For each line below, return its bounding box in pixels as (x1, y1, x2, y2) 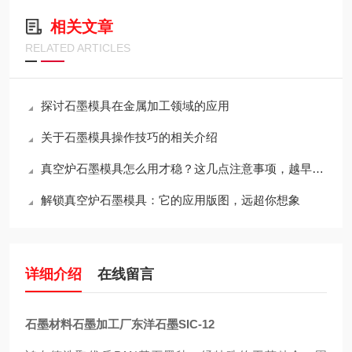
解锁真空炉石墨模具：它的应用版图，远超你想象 (41, 193, 300, 207)
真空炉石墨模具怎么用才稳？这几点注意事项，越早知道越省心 (41, 162, 312, 175)
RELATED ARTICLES (25, 42, 130, 54)
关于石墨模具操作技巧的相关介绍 (41, 130, 218, 144)
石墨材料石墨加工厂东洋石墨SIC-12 (25, 317, 214, 331)
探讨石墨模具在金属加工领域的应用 (41, 99, 229, 112)
